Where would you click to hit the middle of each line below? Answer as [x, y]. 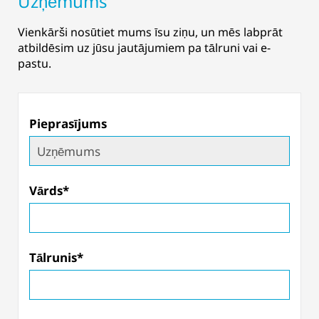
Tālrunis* [56, 257]
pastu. [35, 63]
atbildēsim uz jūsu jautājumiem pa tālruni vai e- [144, 48]
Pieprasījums [68, 124]
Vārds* [49, 190]
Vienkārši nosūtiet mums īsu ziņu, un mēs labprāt [150, 32]
